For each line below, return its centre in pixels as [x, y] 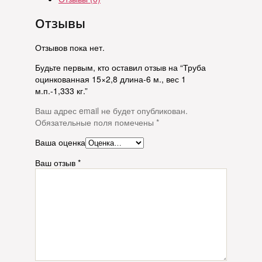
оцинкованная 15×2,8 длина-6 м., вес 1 [111, 79]
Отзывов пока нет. [70, 47]
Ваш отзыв [56, 163]
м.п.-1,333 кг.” [61, 91]
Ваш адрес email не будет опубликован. [111, 111]
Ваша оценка [60, 142]
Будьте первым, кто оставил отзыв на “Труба [120, 67]
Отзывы [60, 23]
